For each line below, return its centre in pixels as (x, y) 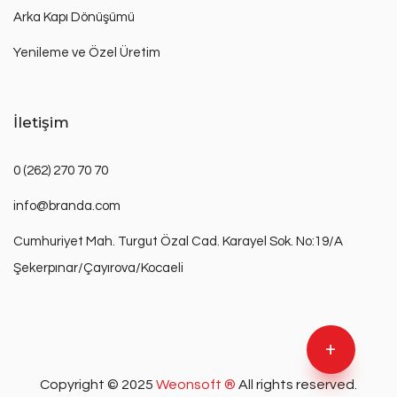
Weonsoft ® (197, 384)
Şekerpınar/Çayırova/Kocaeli (98, 268)
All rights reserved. (298, 384)
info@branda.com (67, 206)
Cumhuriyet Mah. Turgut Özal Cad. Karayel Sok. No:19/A (178, 241)
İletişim (41, 122)
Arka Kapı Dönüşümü (74, 17)
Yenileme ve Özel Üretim (87, 52)
